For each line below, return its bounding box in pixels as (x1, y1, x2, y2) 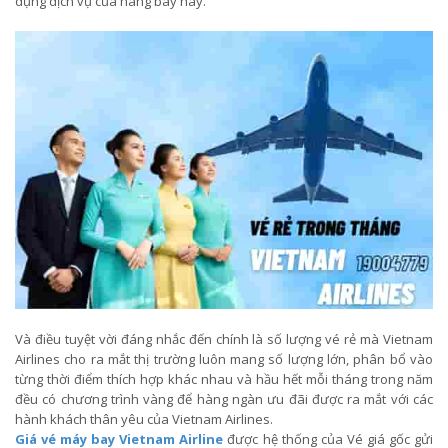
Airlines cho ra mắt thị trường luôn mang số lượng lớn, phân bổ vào (15, 350, 433, 369)
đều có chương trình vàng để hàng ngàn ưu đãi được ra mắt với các (15, 390, 433, 409)
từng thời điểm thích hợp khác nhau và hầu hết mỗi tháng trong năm (15, 370, 433, 389)
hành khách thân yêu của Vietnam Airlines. (15, 410, 276, 429)
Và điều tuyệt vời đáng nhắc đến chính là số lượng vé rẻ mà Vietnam (15, 330, 433, 349)
